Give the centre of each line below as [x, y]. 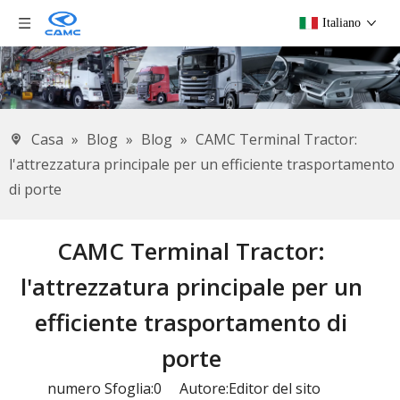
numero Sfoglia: [100, 388]
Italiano [342, 23]
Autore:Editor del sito [248, 388]
